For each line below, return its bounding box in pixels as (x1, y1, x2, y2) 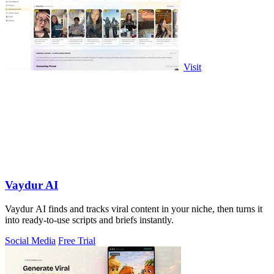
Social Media (5, 235, 56, 246)
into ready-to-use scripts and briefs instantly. (5, 214, 174, 225)
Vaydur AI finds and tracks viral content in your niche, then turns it (5, 203, 262, 214)
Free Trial (58, 235, 95, 246)
